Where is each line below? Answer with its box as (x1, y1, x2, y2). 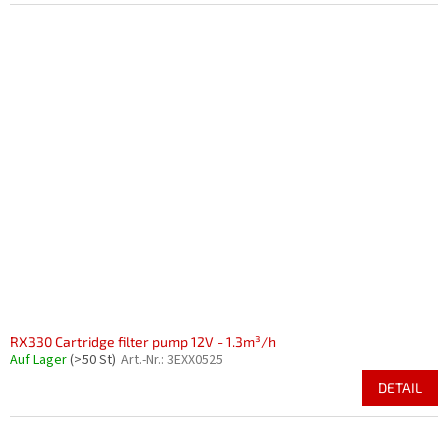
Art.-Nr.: (121, 350, 167, 370)
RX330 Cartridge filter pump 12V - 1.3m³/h (10, 333, 276, 350)
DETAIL (378, 379, 422, 396)
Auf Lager (10, 350, 70, 370)
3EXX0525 (167, 350, 223, 370)
